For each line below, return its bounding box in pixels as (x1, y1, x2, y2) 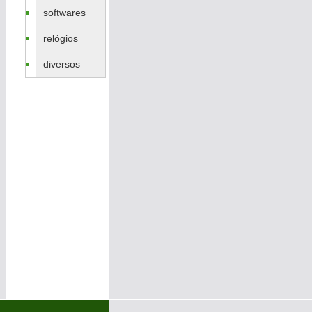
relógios (43, 32, 79, 44)
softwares (43, 6, 86, 18)
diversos (43, 58, 81, 70)
